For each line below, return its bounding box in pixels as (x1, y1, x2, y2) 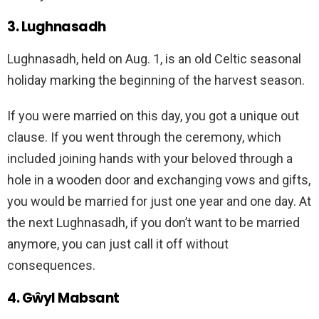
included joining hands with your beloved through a (7, 151, 293, 167)
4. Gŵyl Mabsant (7, 288, 120, 308)
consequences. (7, 258, 95, 273)
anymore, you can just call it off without (7, 236, 229, 252)
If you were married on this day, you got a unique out (7, 108, 299, 124)
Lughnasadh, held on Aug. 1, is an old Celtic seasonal (7, 51, 301, 67)
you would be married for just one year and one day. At (7, 194, 311, 209)
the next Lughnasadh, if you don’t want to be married (7, 215, 300, 231)
